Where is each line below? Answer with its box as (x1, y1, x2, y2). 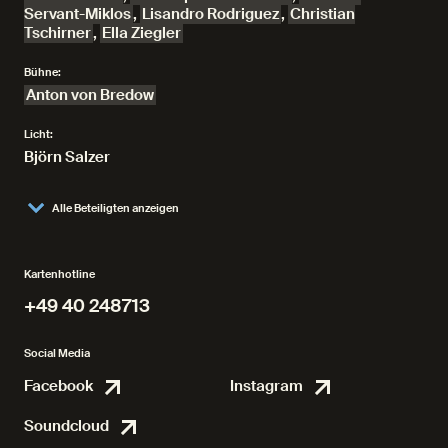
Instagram (230, 376, 303, 397)
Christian (290, 3, 355, 24)
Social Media (24, 345, 90, 360)
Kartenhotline (24, 266, 95, 281)
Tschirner (24, 22, 91, 43)
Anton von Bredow (26, 84, 154, 105)
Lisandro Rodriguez (142, 3, 279, 24)
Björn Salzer (24, 146, 110, 167)
